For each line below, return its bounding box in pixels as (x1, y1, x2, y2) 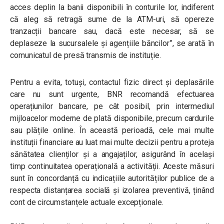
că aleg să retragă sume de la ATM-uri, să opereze (10, 14, 214, 24)
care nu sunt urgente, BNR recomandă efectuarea (10, 89, 214, 99)
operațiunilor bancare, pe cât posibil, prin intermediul (10, 101, 214, 111)
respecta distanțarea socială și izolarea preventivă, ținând (10, 185, 214, 195)
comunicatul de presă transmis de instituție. (10, 50, 161, 60)
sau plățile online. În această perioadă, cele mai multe (10, 125, 214, 135)
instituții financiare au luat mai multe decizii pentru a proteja (10, 137, 214, 147)
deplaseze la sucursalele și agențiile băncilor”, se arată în (10, 38, 214, 48)
